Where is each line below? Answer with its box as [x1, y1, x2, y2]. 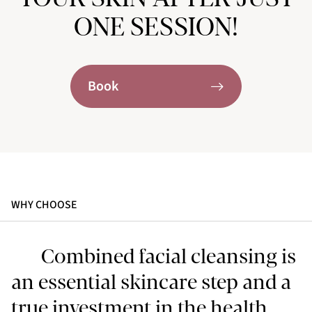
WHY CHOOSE [11, 196, 77, 212]
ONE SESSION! [74, 13, 238, 41]
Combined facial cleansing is [41, 245, 297, 267]
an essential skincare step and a [11, 271, 291, 293]
